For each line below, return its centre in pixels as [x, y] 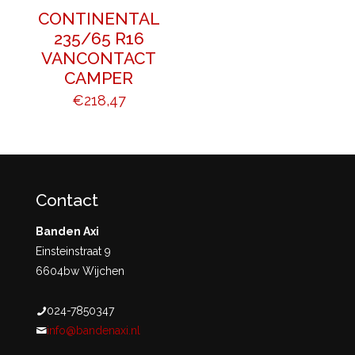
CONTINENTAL [99, 19]
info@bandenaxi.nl [94, 331]
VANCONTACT [99, 59]
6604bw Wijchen [80, 271]
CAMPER [99, 78]
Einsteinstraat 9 [73, 252]
